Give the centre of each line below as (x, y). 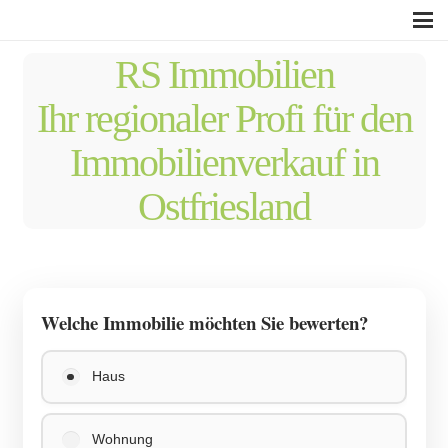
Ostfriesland (224, 206)
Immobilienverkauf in (224, 162)
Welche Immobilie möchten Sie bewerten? (205, 322)
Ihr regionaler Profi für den (224, 118)
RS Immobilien (224, 74)
